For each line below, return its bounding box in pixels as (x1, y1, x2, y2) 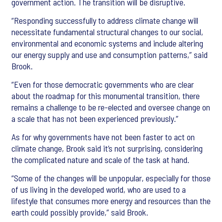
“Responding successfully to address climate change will (11, 15, 198, 26)
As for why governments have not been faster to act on (11, 131, 195, 143)
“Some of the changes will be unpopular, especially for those (11, 172, 211, 184)
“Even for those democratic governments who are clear (11, 79, 194, 90)
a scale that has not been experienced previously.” (11, 113, 178, 124)
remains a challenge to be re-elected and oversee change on (11, 102, 210, 113)
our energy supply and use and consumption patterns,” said (11, 49, 208, 60)
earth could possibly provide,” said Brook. (11, 207, 148, 218)
